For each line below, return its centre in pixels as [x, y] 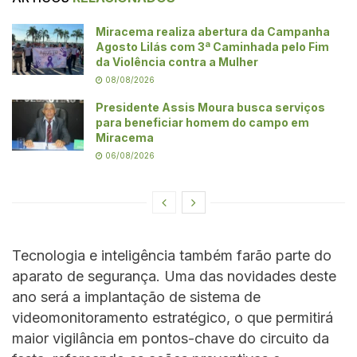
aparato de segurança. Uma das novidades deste [174, 276]
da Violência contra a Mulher [177, 61]
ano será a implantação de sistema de [136, 296]
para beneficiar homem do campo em [202, 122]
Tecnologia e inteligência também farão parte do [172, 255]
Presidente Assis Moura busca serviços [210, 107]
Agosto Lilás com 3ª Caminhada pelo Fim [212, 46]
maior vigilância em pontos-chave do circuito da [171, 338]
